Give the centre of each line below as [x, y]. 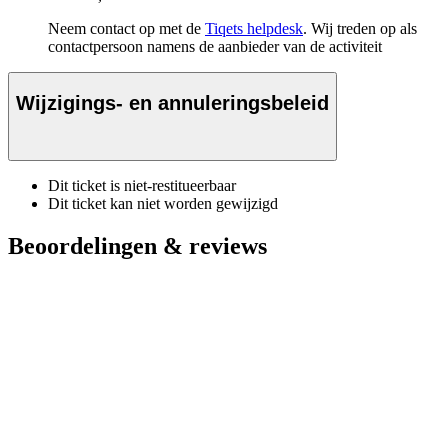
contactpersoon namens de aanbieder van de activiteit [215, 47]
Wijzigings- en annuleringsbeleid [172, 102]
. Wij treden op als [360, 29]
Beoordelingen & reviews [137, 246]
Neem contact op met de [126, 29]
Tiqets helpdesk [254, 29]
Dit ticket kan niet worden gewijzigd [163, 204]
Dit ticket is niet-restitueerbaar [142, 186]
